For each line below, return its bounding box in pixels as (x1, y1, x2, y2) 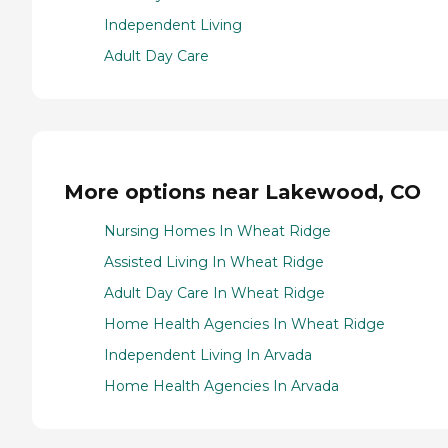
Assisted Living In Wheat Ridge (104, 252, 324, 271)
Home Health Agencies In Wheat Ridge (104, 314, 385, 333)
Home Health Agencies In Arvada (104, 376, 339, 395)
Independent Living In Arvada (104, 345, 312, 364)
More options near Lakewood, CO (64, 179, 421, 204)
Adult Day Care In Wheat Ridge (104, 283, 325, 302)
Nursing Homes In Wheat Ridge (104, 221, 331, 240)
